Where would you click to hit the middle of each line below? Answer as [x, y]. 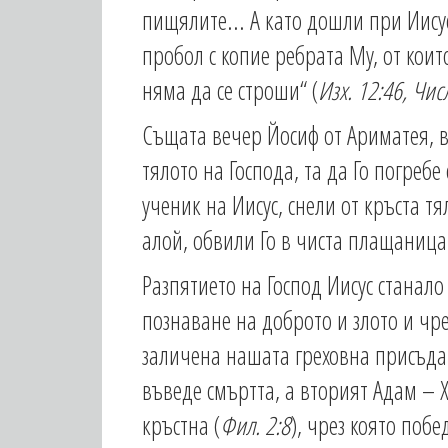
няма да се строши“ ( [230, 90]
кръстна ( [181, 425]
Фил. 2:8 [255, 425]
